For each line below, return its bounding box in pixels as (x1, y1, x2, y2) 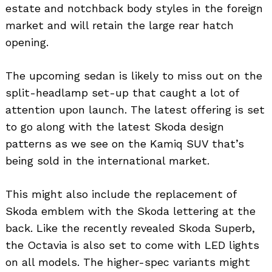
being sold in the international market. (5, 154, 209, 167)
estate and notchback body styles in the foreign (5, 1, 263, 15)
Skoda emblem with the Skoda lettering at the (5, 204, 256, 217)
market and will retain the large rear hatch (5, 18, 234, 32)
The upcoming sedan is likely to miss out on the (5, 69, 262, 82)
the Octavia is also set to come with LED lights (5, 238, 259, 251)
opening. (5, 35, 49, 49)
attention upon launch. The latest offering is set (5, 103, 265, 116)
